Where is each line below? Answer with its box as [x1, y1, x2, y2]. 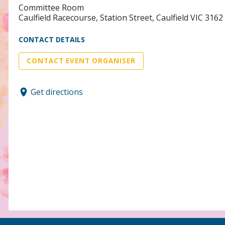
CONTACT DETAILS [19, 35, 85, 45]
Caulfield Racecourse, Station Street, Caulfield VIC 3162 [19, 12, 223, 24]
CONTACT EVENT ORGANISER [27, 56, 136, 66]
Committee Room [19, 2, 84, 14]
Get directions [31, 86, 83, 97]
